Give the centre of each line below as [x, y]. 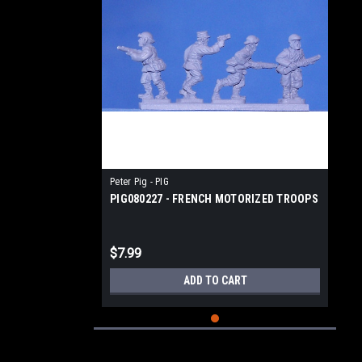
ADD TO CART [215, 280]
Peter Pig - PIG [139, 182]
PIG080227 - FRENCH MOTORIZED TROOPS [214, 199]
